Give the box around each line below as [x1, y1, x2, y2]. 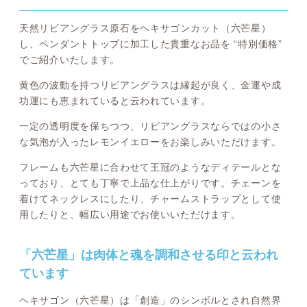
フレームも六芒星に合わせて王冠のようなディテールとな [19, 162, 282, 173]
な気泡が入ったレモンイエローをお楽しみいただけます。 [19, 136, 282, 148]
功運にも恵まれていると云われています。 [19, 95, 211, 107]
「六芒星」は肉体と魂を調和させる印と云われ [19, 247, 278, 262]
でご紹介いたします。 [19, 54, 120, 66]
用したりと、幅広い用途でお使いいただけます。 [19, 209, 241, 221]
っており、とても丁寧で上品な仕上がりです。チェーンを [19, 177, 282, 189]
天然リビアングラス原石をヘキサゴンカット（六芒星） [19, 23, 271, 34]
